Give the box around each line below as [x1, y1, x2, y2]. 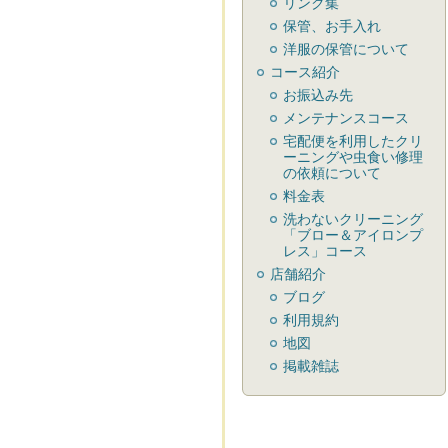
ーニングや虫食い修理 [283, 149, 423, 165]
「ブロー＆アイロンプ [283, 227, 423, 243]
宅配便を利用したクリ [283, 133, 423, 149]
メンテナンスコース [283, 110, 409, 126]
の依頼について [283, 165, 381, 181]
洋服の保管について [283, 41, 409, 57]
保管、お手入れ [283, 18, 381, 34]
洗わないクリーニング [283, 211, 423, 227]
